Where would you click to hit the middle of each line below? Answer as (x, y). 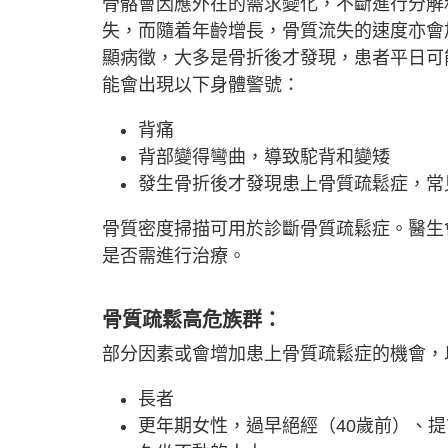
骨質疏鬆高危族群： (192, 320)
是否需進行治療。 (174, 256)
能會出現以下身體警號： (201, 85)
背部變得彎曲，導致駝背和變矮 (264, 157)
